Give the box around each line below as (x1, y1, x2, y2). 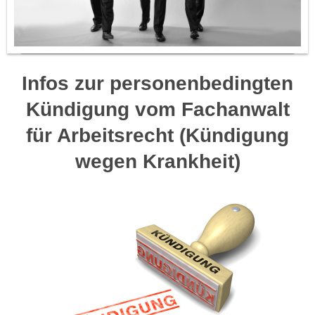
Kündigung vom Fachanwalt (25, 98, 290, 121)
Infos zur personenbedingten (22, 72, 293, 95)
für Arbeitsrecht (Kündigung (26, 124, 289, 147)
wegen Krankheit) (75, 150, 240, 173)
